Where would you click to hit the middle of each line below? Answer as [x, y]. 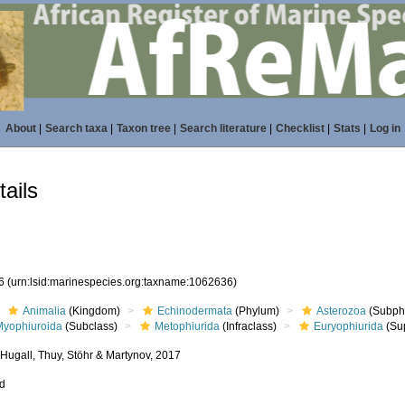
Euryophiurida [349, 326]
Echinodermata [195, 311]
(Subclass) [90, 326]
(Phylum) [256, 311]
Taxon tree [143, 128]
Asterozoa [342, 311]
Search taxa [76, 128]
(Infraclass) [249, 326]
